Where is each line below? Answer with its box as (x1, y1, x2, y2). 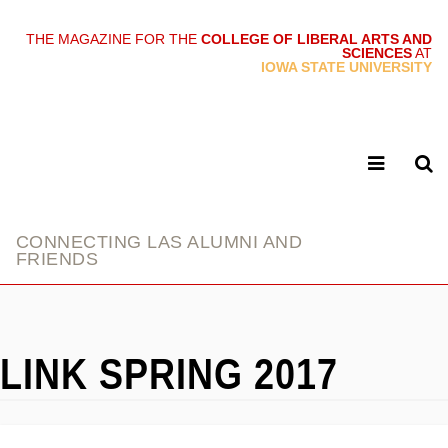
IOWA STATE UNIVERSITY (261, 59, 432, 75)
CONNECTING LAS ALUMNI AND (16, 232, 302, 252)
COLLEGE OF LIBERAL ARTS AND (201, 31, 432, 47)
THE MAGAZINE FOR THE (26, 31, 201, 47)
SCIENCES (342, 45, 412, 61)
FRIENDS (16, 249, 99, 269)
